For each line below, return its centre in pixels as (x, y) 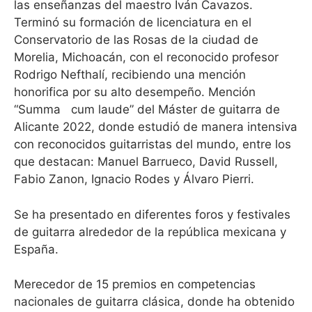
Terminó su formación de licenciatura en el (133, 22)
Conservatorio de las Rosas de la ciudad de (136, 40)
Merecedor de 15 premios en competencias (135, 284)
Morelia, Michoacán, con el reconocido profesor (146, 57)
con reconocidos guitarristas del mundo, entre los (153, 144)
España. (36, 249)
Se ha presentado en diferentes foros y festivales (152, 214)
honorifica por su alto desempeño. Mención (135, 92)
